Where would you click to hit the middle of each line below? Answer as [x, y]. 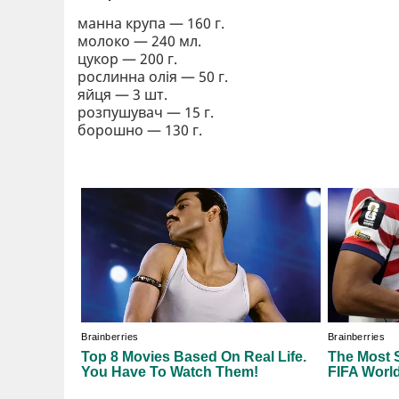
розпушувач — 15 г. [146, 112]
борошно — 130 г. [140, 130]
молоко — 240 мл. [139, 41]
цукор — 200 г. [127, 58]
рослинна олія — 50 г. [153, 76]
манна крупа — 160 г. [151, 23]
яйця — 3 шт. [122, 94]
